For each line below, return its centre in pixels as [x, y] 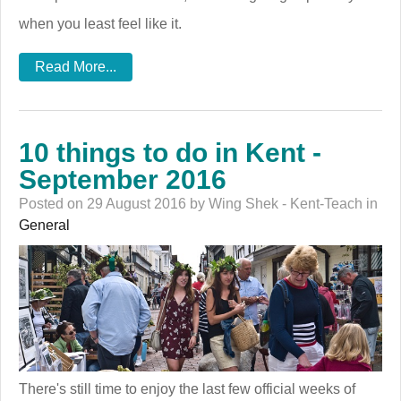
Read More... [76, 66]
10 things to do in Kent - [170, 152]
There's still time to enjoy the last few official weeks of [187, 388]
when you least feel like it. [100, 23]
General [44, 225]
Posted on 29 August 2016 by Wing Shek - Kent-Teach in [198, 203]
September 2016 [123, 179]
